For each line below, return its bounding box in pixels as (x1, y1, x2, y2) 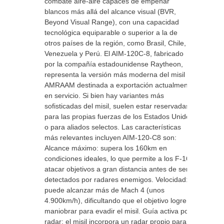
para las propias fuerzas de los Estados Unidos (44, 112, 193, 120)
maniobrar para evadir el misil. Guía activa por (44, 207, 191, 215)
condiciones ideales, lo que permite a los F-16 (44, 154, 190, 162)
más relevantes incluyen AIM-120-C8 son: (44, 133, 176, 141)
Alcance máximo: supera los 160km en (44, 144, 167, 152)
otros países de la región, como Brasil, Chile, (44, 39, 186, 47)
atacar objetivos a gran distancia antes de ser (44, 165, 188, 173)
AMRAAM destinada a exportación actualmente (44, 81, 194, 89)
